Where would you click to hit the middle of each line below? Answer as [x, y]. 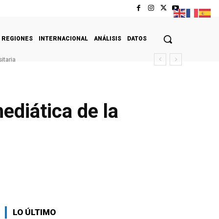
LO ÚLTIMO [34, 212]
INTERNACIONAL [63, 38]
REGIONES [17, 38]
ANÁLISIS [108, 38]
